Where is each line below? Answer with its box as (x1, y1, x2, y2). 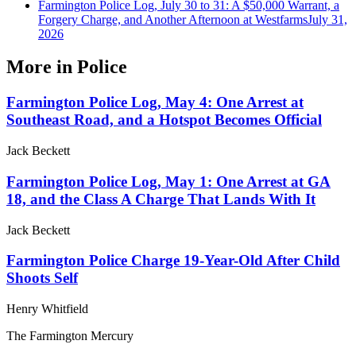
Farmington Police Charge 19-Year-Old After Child (6, 252, 340, 269)
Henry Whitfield (6, 301, 88, 315)
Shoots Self (6, 269, 78, 287)
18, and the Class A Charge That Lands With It (6, 190, 315, 207)
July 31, (308, 12, 347, 26)
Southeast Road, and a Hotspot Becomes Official (6, 111, 322, 129)
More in (6, 56, 77, 78)
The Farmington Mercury (6, 328, 133, 342)
